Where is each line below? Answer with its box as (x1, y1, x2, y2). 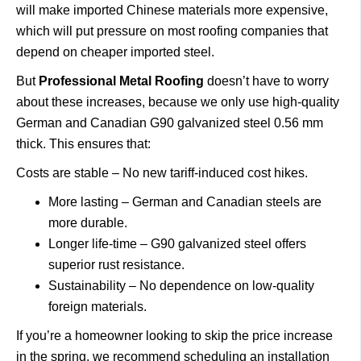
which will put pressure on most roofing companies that (16, 24, 328, 38)
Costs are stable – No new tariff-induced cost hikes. (16, 166, 311, 180)
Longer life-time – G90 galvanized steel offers (48, 237, 306, 251)
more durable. (48, 216, 131, 230)
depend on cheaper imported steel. (16, 45, 218, 59)
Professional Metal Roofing (39, 74, 204, 88)
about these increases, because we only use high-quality (16, 95, 339, 109)
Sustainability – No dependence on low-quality (48, 279, 314, 293)
